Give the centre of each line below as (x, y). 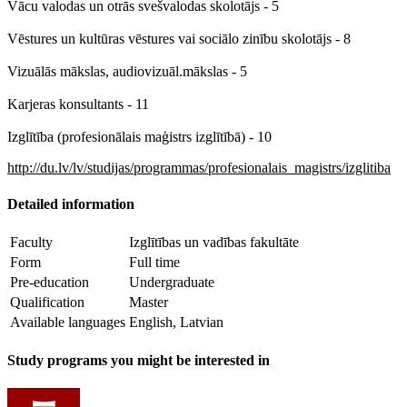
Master (149, 302)
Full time (154, 262)
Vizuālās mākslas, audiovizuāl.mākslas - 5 (127, 72)
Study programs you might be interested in (139, 361)
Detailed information (71, 203)
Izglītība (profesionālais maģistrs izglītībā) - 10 (139, 137)
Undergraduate (172, 282)
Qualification (47, 302)
